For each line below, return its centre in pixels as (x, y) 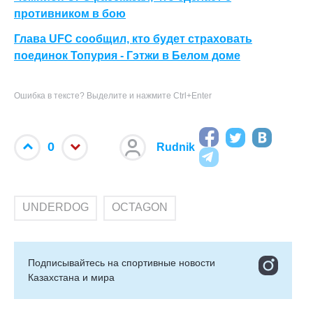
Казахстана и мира (71, 277)
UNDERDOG (56, 207)
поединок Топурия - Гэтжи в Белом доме (127, 56)
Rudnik (176, 147)
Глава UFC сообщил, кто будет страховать (133, 39)
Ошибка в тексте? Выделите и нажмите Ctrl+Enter (113, 96)
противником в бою (70, 14)
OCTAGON (140, 207)
